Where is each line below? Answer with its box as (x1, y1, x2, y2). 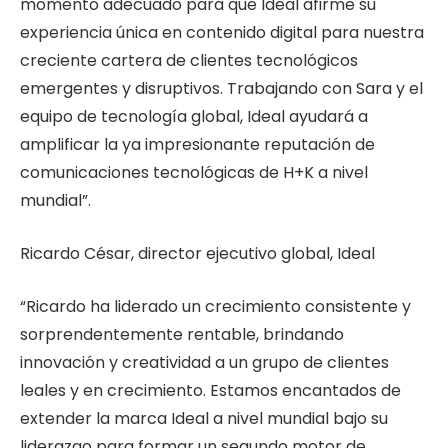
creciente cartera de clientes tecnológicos (20, 49, 358, 73)
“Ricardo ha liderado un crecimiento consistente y (20, 294, 411, 318)
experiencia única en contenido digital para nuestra (20, 21, 424, 45)
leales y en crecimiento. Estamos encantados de (20, 378, 401, 402)
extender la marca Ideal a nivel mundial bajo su (20, 406, 388, 430)
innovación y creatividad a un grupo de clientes (20, 350, 389, 374)
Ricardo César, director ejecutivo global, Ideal (20, 241, 375, 265)
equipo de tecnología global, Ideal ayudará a (20, 105, 368, 129)
